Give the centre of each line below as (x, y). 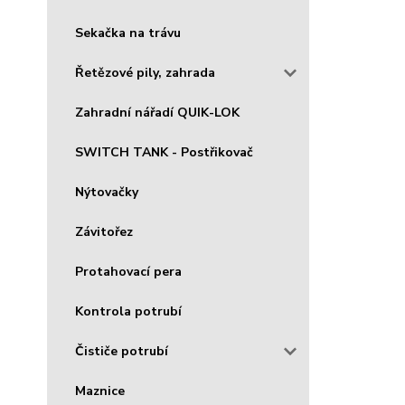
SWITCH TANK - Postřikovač (164, 152)
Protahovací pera (128, 271)
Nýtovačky (107, 192)
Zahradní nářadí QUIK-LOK (157, 112)
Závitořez (104, 231)
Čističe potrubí (122, 351)
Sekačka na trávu (128, 33)
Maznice (100, 391)
